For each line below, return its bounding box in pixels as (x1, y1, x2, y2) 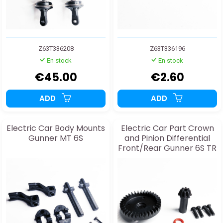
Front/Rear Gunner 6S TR (118, 142, 217, 154)
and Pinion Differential (124, 132, 210, 144)
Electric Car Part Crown (120, 122, 214, 134)
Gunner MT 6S (28, 132, 83, 144)
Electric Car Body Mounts (6, 122, 105, 134)
